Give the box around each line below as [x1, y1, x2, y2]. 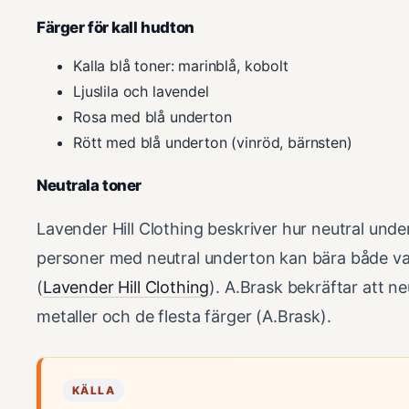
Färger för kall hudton [37, 17, 194, 37]
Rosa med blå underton [73, 107, 232, 126]
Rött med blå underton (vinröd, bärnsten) [73, 132, 352, 152]
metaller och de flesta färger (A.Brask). [37, 306, 331, 326]
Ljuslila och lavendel [73, 81, 209, 100]
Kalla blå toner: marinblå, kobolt [73, 56, 288, 75]
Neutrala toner [37, 175, 142, 194]
